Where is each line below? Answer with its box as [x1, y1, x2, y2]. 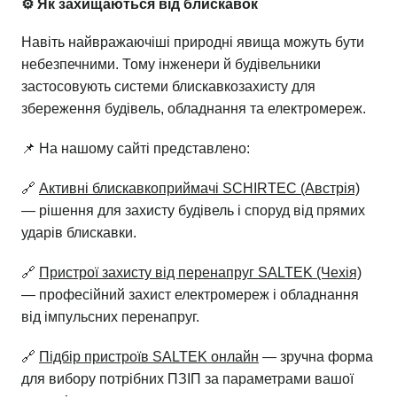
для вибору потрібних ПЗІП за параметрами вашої [21, 370, 354, 386]
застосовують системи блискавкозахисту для [21, 78, 315, 94]
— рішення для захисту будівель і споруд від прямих [21, 202, 365, 218]
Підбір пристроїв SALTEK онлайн [39, 348, 259, 364]
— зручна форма [259, 348, 373, 364]
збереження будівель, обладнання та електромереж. [21, 100, 366, 116]
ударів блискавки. [21, 224, 136, 240]
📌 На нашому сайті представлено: [21, 140, 250, 156]
